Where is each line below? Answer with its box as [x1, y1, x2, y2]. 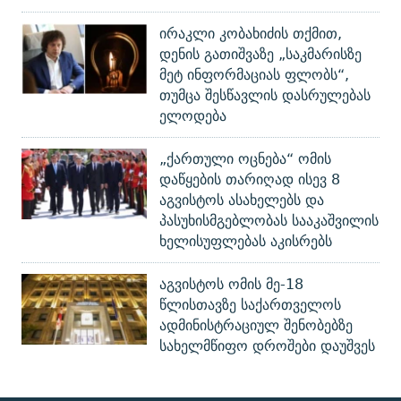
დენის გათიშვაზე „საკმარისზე [159, 42, 362, 66]
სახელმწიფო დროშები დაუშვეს [159, 334, 375, 358]
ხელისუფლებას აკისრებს [159, 229, 332, 253]
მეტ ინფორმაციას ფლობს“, [159, 63, 349, 87]
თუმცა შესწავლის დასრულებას [159, 83, 371, 107]
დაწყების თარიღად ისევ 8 [159, 167, 340, 192]
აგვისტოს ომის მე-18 [159, 272, 303, 296]
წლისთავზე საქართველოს [159, 293, 341, 317]
